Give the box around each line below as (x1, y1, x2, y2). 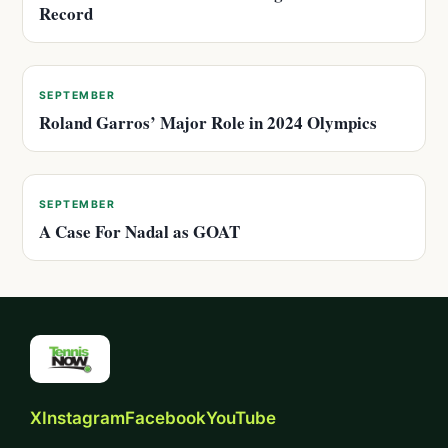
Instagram (42, 408, 125, 428)
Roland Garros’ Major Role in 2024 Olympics (39, 110, 377, 135)
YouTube (206, 408, 276, 428)
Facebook (125, 408, 206, 428)
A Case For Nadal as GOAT (39, 219, 240, 244)
